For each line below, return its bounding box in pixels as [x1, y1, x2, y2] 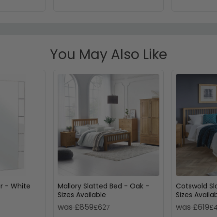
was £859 [57, 201, 93, 213]
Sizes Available [57, 190, 106, 200]
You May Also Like [49, 45, 167, 64]
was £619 [176, 201, 210, 213]
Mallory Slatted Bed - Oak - [57, 181, 149, 191]
